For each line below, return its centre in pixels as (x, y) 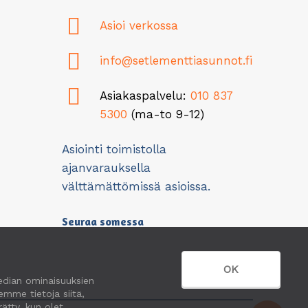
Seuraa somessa (102, 221)
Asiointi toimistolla (114, 149)
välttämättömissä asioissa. (136, 186)
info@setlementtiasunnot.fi (176, 60)
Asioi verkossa (139, 25)
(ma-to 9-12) (165, 114)
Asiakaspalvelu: (145, 95)
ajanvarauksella (106, 167)
